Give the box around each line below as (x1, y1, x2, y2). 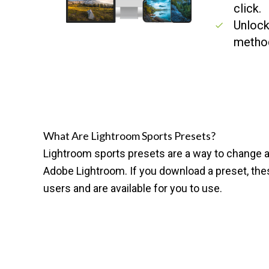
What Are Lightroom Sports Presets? (43, 129, 216, 142)
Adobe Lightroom (43, 165, 125, 177)
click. (234, 1, 262, 16)
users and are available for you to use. (43, 182, 222, 195)
